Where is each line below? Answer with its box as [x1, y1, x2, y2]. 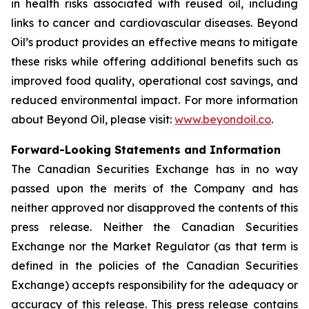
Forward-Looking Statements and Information [11, 143, 281, 157]
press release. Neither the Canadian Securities [11, 220, 298, 234]
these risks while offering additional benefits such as [11, 54, 298, 68]
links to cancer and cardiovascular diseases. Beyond [11, 16, 298, 30]
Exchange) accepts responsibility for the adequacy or [11, 278, 298, 292]
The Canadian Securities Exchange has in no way [11, 162, 298, 176]
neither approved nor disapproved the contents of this [11, 201, 298, 215]
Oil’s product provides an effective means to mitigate [11, 35, 298, 49]
